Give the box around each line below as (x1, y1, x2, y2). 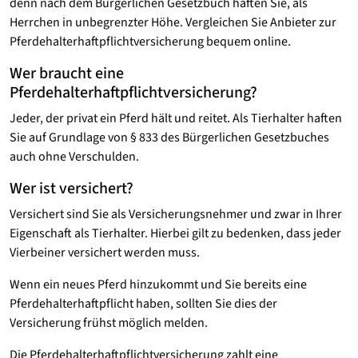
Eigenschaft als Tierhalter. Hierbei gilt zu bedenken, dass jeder (10, 225, 341, 242)
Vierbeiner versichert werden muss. (10, 244, 200, 261)
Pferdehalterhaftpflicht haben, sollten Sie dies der (10, 295, 277, 312)
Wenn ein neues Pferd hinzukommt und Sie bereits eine (10, 276, 307, 293)
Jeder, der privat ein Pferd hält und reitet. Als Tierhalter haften (10, 109, 342, 127)
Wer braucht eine (10, 62, 124, 85)
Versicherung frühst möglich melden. (10, 314, 208, 332)
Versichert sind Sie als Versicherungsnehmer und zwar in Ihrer (10, 205, 342, 223)
